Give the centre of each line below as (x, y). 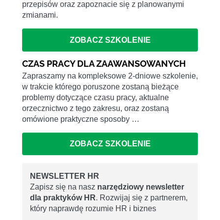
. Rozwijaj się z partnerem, (142, 198)
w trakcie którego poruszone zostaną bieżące (100, 86)
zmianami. (40, 15)
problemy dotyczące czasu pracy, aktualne (96, 97)
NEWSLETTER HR (65, 176)
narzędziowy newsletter (141, 187)
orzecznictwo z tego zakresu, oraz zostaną (96, 108)
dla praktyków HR (63, 198)
